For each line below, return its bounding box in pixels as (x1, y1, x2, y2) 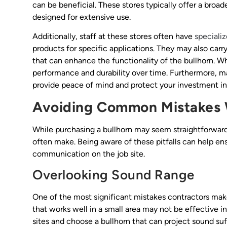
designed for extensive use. (32, 12, 131, 22)
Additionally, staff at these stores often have (32, 31, 195, 42)
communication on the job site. (32, 148, 145, 159)
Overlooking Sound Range (32, 167, 195, 183)
